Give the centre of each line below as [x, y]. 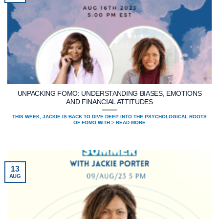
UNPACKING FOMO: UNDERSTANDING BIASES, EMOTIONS [109, 94]
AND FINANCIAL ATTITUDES [109, 102]
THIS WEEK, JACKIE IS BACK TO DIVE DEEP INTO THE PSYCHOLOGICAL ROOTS [109, 116]
